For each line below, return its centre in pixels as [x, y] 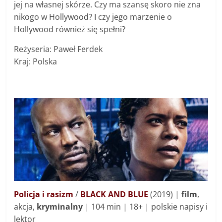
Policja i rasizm [44, 194]
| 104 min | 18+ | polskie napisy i [145, 207]
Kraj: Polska [36, 62]
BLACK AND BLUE [114, 194]
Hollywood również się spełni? [70, 29]
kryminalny [60, 207]
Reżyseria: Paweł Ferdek [58, 49]
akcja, [26, 207]
